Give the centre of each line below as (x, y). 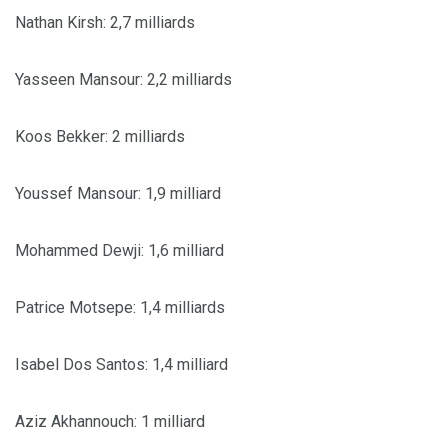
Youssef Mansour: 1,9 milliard (118, 193)
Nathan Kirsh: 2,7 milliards (105, 22)
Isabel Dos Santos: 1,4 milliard (121, 364)
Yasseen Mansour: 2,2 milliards (123, 79)
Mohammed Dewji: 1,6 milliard (119, 250)
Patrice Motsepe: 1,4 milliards (120, 307)
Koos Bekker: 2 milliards (100, 136)
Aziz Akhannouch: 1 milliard (110, 421)
